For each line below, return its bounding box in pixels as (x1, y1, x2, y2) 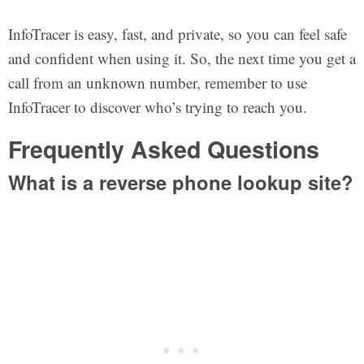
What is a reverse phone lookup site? (7, 168, 353, 197)
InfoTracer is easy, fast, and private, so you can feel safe (7, 23, 347, 44)
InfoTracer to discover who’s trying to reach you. (7, 96, 307, 117)
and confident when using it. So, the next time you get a (7, 47, 356, 68)
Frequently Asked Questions (7, 132, 319, 166)
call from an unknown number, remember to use (7, 71, 307, 93)
